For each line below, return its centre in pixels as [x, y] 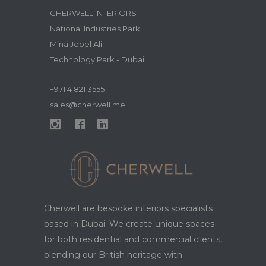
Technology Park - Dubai [97, 59]
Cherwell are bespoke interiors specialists [128, 209]
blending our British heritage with [113, 255]
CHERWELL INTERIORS [93, 13]
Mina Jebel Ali [76, 44]
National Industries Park [95, 28]
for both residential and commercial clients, [133, 240]
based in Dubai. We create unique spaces [129, 224]
